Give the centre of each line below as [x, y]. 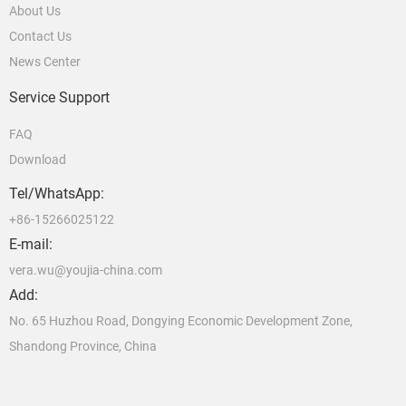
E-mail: [31, 244]
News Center [45, 62]
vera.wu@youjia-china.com [86, 270]
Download [38, 159]
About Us [35, 11]
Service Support [59, 97]
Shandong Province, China [83, 346]
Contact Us [40, 36]
